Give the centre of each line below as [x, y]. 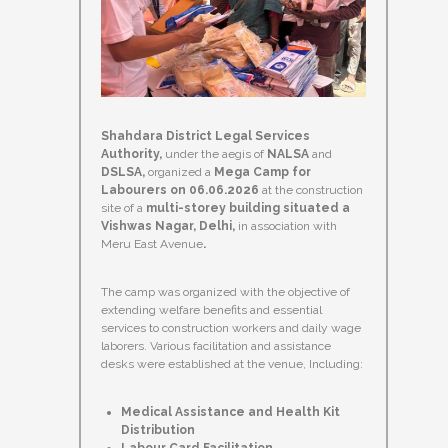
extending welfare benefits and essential [211, 310]
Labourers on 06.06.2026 [181, 190]
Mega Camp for [261, 172]
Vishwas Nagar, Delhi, [169, 226]
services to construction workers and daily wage [231, 328]
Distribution [158, 430]
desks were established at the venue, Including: [232, 364]
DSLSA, [124, 172]
